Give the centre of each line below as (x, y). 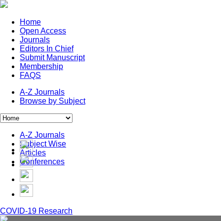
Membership (41, 66)
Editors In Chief (47, 49)
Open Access (43, 31)
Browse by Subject (53, 101)
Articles (33, 153)
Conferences (42, 162)
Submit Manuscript (52, 57)
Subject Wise (43, 144)
